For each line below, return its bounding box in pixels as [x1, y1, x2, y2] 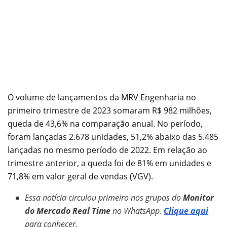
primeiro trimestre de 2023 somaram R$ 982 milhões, [8, 104, 212, 116]
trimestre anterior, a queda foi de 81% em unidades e [8, 157, 211, 169]
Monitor [183, 192, 214, 203]
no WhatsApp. [110, 205, 164, 216]
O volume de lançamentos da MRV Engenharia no [8, 91, 196, 103]
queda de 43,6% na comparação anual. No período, [8, 118, 203, 129]
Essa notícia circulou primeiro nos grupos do [25, 192, 183, 203]
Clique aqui [164, 205, 209, 216]
